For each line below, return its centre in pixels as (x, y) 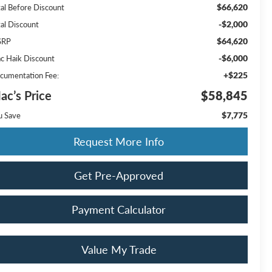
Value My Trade (119, 249)
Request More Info (119, 141)
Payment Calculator (119, 209)
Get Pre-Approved (119, 175)
